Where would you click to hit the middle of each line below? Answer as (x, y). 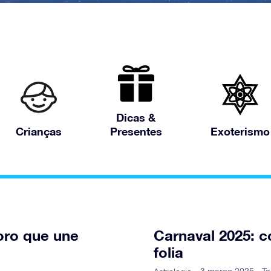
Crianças (38, 131)
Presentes (136, 131)
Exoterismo (240, 131)
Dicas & (136, 117)
